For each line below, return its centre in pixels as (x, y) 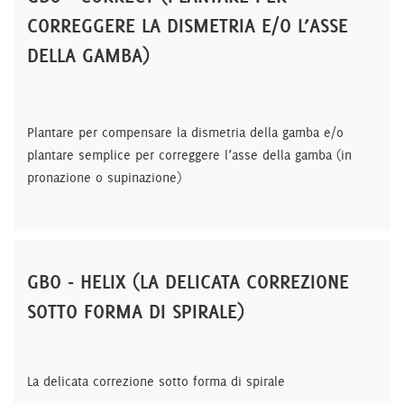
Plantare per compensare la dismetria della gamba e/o (185, 133)
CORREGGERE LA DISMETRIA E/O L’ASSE (188, 25)
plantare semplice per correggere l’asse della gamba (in (189, 155)
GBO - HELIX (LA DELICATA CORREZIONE (188, 281)
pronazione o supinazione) (104, 178)
